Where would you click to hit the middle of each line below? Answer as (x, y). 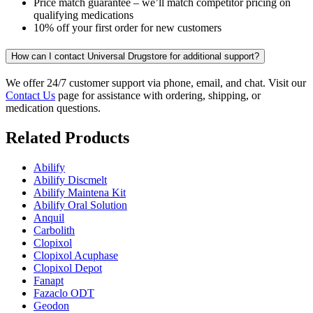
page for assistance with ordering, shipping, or (158, 95)
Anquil (49, 217)
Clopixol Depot (68, 268)
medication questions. (53, 108)
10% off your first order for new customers (128, 28)
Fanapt (49, 280)
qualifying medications (83, 15)
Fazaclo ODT (64, 293)
